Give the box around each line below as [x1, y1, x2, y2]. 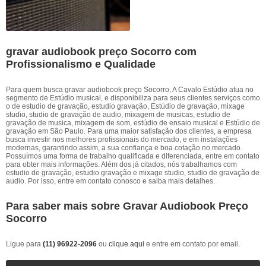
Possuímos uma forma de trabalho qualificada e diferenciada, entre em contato [6, 152, 259, 160]
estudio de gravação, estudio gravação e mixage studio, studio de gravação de [6, 169, 259, 177]
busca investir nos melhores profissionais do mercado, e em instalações [6, 135, 237, 144]
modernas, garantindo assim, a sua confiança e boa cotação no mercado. [6, 144, 242, 152]
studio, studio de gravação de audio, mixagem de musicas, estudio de [6, 110, 230, 119]
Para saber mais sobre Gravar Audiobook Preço [6, 200, 248, 212]
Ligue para [6, 240, 43, 248]
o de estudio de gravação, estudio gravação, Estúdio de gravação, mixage [6, 102, 245, 110]
